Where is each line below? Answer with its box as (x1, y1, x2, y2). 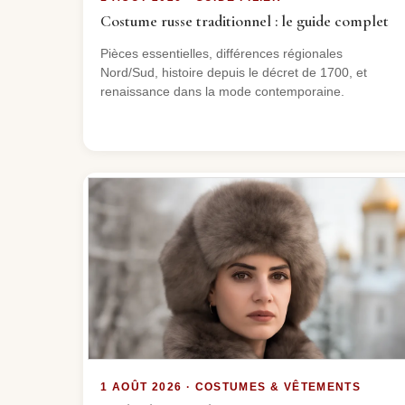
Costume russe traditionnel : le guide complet (100, 11, 390, 31)
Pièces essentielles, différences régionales (100, 45, 344, 61)
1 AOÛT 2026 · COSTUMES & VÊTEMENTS (100, 381, 362, 393)
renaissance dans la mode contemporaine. (100, 83, 345, 99)
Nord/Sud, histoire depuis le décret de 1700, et (100, 64, 368, 80)
